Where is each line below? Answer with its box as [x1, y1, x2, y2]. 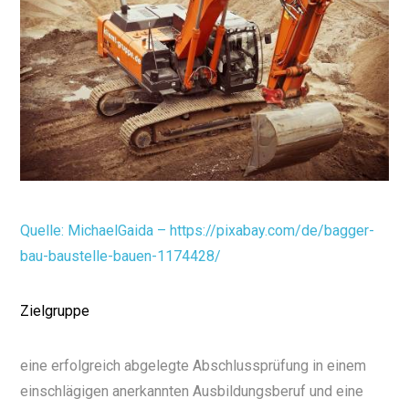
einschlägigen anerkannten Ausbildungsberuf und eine [20, 383, 364, 401]
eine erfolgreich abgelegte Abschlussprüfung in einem [20, 357, 367, 375]
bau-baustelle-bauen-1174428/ [20, 247, 222, 266]
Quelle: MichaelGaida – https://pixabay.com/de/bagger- [20, 222, 375, 240]
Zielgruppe [20, 302, 90, 320]
